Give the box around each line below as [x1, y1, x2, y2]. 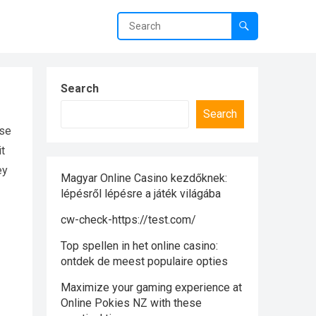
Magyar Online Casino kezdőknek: [61, 171, 227, 185]
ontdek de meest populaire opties [61, 255, 228, 268]
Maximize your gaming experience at [61, 281, 242, 294]
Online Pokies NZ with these [61, 296, 202, 310]
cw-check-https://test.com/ [61, 213, 196, 226]
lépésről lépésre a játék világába [61, 187, 221, 200]
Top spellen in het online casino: [61, 239, 218, 253]
